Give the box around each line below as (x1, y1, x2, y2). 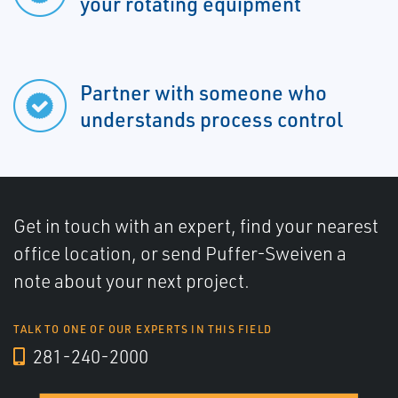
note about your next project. (13, 269, 250, 293)
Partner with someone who (80, 79, 327, 107)
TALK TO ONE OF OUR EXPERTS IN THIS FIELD (13, 322, 273, 337)
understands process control (80, 106, 343, 133)
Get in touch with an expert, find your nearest (13, 214, 378, 238)
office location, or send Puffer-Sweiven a (13, 242, 346, 266)
